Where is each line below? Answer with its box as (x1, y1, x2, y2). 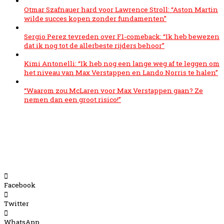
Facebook (4, 180, 35, 189)
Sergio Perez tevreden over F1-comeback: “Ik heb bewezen (24, 31, 219, 41)
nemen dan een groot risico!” (24, 94, 121, 104)
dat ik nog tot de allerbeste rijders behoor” (24, 40, 164, 50)
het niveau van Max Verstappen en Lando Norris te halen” (24, 67, 218, 77)
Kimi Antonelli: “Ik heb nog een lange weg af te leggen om (24, 58, 219, 68)
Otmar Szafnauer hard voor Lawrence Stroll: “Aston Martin (24, 4, 218, 14)
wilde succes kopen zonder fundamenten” (24, 13, 166, 23)
